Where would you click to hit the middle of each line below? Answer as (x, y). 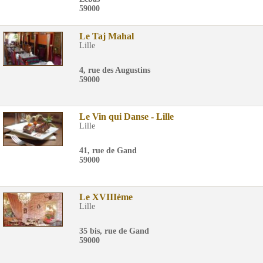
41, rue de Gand (108, 151)
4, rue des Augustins (115, 70)
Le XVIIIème (106, 197)
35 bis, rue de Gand (114, 231)
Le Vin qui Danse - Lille (127, 117)
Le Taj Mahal (107, 36)
